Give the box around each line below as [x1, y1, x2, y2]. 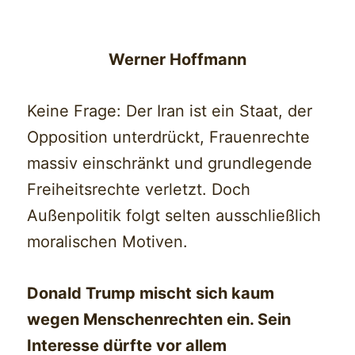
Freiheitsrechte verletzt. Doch [27, 180, 251, 200]
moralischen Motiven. [27, 232, 189, 252]
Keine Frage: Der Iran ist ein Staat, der [27, 101, 313, 121]
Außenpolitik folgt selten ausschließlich [27, 206, 322, 226]
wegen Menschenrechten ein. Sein [27, 310, 292, 330]
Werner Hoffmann [109, 50, 246, 70]
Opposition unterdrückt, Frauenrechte [27, 128, 311, 147]
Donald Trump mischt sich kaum [27, 284, 275, 303]
